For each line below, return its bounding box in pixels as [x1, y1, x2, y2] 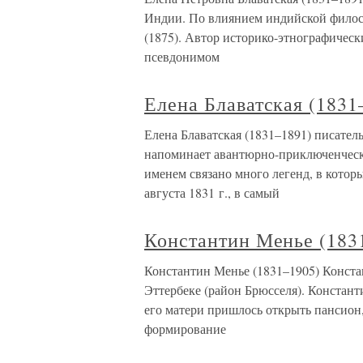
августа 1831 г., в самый [144, 184, 280, 201]
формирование [144, 320, 226, 337]
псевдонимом [144, 48, 220, 65]
